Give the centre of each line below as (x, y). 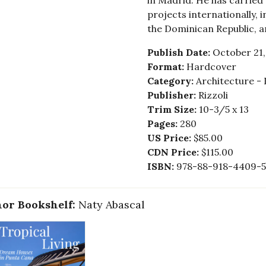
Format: (167, 67)
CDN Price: (174, 152)
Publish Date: (180, 53)
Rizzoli (213, 95)
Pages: (163, 124)
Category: (171, 81)
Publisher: (172, 95)
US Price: (170, 138)
